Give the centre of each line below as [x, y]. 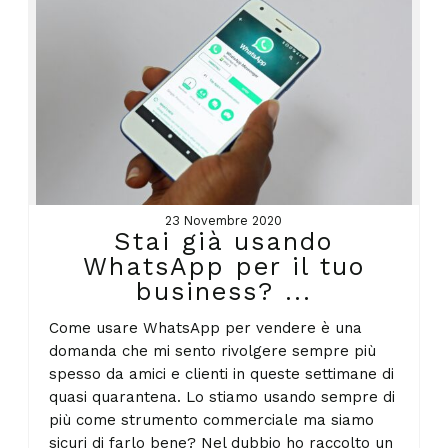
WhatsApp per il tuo [223, 267]
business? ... [223, 292]
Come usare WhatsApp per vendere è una [206, 327]
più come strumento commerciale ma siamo [212, 419]
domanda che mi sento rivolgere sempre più [213, 350]
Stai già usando [224, 242]
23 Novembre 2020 [224, 221]
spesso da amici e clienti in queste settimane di [222, 373]
